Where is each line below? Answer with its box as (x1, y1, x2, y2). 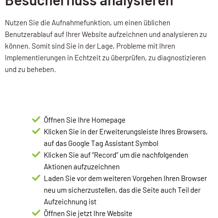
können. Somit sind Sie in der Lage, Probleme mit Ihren (5, 41, 175, 51)
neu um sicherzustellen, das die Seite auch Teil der (44, 185, 200, 195)
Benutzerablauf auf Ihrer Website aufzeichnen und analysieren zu (5, 30, 207, 39)
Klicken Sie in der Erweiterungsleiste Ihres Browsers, (44, 127, 208, 136)
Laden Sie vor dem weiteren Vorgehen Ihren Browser (44, 174, 207, 183)
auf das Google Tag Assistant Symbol (44, 139, 158, 148)
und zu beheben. (5, 65, 56, 74)
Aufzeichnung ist (44, 197, 96, 206)
